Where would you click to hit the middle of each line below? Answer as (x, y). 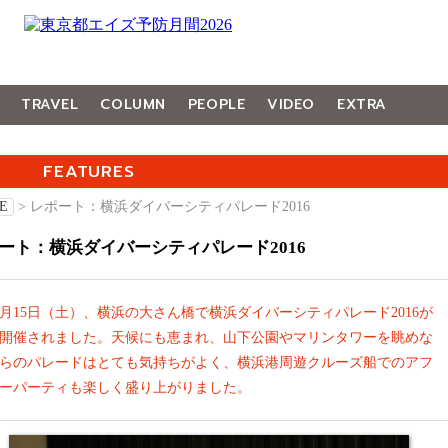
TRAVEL (50, 104)
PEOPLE (216, 104)
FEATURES (89, 171)
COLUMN (133, 104)
